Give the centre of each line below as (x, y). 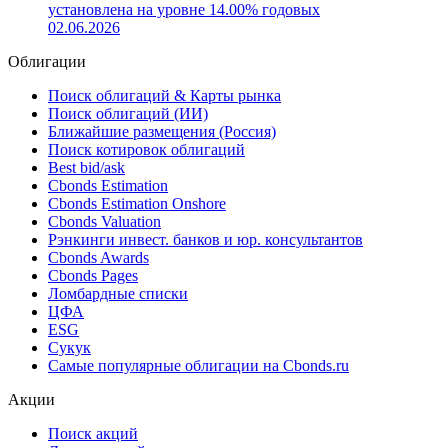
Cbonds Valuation (104, 222)
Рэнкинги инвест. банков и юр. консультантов (205, 240)
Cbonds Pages (93, 276)
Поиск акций (93, 434)
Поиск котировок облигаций (146, 150)
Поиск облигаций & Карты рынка (164, 96)
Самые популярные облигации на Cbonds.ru (198, 366)
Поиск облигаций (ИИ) (128, 114)
